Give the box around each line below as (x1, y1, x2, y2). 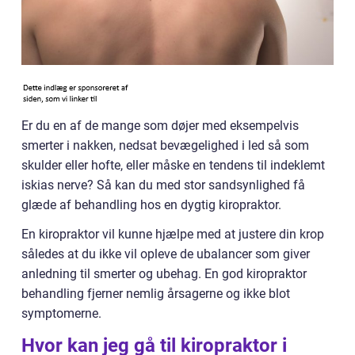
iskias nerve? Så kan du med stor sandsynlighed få (21, 177, 305, 193)
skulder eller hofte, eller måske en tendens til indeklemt (21, 158, 325, 173)
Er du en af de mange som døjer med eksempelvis (21, 118, 299, 133)
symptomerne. (21, 306, 101, 321)
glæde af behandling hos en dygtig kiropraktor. (21, 197, 281, 212)
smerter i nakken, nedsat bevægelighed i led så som (21, 138, 309, 153)
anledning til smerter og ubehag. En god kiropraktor (21, 266, 307, 281)
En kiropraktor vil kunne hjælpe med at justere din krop (21, 227, 324, 242)
